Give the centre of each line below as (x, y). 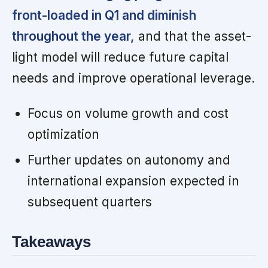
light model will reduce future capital (120, 57)
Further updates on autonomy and (129, 160)
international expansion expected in (133, 181)
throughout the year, (73, 36)
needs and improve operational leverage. (133, 78)
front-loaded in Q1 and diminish (104, 16)
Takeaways (51, 242)
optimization (63, 135)
